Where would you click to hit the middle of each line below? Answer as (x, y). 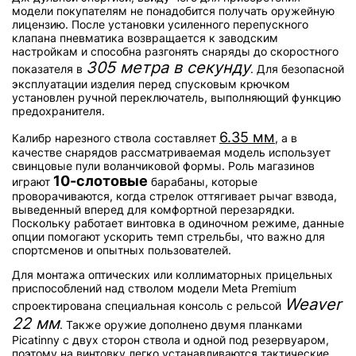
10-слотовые (101, 181)
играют (33, 182)
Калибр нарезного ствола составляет (116, 138)
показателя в (49, 69)
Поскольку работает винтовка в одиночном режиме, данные (178, 223)
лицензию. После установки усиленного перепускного (160, 25)
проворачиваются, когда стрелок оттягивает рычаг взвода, (174, 196)
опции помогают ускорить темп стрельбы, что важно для (168, 237)
